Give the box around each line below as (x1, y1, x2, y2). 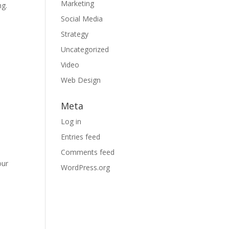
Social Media (61, 14, 103, 24)
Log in (61, 117, 82, 126)
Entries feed (61, 132, 101, 142)
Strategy (61, 29, 89, 39)
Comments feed (61, 147, 115, 157)
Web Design (61, 75, 101, 85)
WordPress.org (61, 163, 110, 172)
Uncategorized (61, 44, 109, 54)
